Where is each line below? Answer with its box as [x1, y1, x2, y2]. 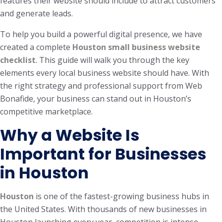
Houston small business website [72, 42, 200, 53]
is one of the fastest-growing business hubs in [34, 191, 209, 202]
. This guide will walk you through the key [36, 55, 189, 65]
